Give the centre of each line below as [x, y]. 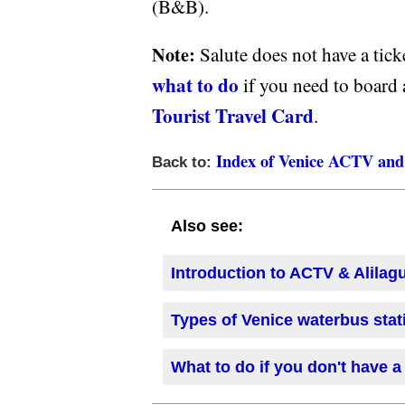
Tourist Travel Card [233, 115]
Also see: [207, 226]
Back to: [184, 163]
